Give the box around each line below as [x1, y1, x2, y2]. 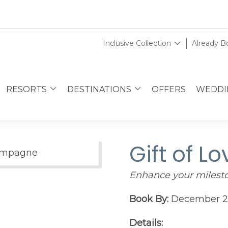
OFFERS [152, 84, 186, 94]
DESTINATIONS [67, 84, 131, 94]
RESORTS [6, 84, 47, 94]
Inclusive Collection [103, 39, 171, 48]
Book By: [129, 193, 169, 205]
